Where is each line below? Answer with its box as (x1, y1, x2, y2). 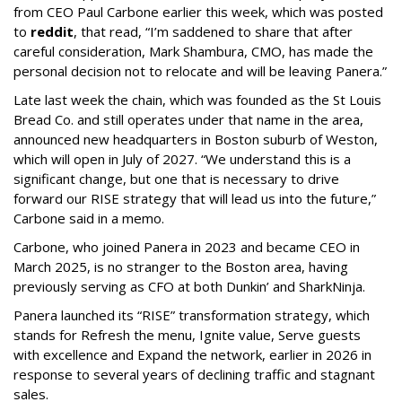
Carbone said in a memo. (13, 208, 164, 227)
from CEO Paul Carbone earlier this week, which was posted (13, 2, 383, 21)
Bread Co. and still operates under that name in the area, (13, 109, 363, 128)
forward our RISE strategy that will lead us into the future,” (13, 188, 376, 207)
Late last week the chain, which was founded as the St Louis (13, 90, 381, 109)
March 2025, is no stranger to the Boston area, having (13, 257, 348, 275)
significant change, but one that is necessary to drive (13, 169, 339, 188)
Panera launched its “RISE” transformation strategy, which (13, 305, 370, 324)
